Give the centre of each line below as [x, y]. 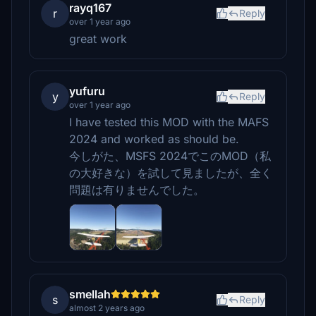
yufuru [87, 91]
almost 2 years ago [107, 308]
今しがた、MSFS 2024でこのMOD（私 [170, 156]
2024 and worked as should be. [154, 139]
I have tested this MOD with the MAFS [169, 122]
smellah [90, 294]
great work [98, 39]
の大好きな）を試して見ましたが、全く [171, 173]
